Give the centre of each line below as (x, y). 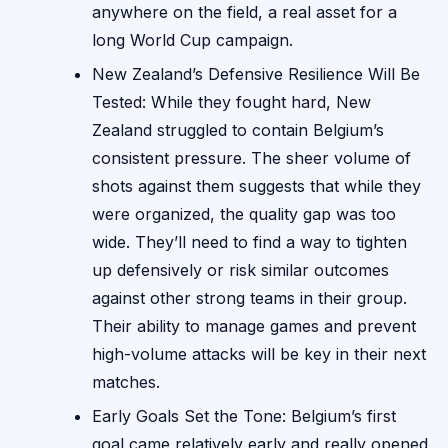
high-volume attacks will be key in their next (259, 354)
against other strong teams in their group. (249, 298)
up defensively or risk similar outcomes (240, 270)
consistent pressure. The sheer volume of (251, 158)
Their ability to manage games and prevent (254, 326)
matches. (126, 382)
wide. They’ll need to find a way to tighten (249, 242)
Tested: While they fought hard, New (231, 102)
